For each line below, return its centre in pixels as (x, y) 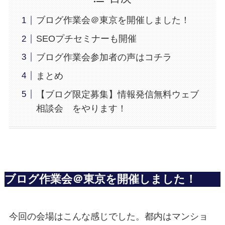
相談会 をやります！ (81, 108)
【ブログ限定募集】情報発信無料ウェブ (117, 94)
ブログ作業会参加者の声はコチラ (104, 58)
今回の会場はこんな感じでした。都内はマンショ (108, 217)
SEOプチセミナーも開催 (86, 39)
